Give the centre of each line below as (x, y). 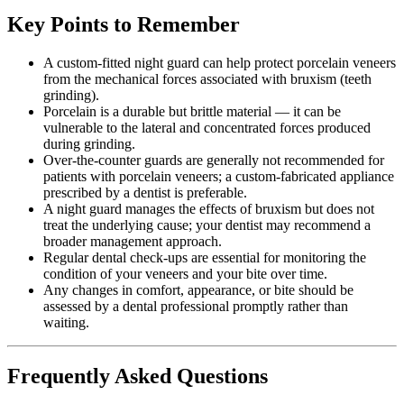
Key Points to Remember (124, 24)
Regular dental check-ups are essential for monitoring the (205, 257)
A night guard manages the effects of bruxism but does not (209, 208)
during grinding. (89, 143)
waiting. (66, 322)
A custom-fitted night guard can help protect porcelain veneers (220, 62)
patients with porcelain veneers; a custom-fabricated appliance (219, 176)
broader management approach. (133, 241)
